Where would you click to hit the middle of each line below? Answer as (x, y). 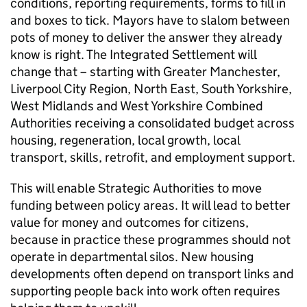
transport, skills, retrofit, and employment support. (153, 157)
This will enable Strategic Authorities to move (136, 188)
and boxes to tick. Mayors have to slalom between (150, 20)
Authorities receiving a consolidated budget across (152, 123)
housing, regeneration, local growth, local (125, 140)
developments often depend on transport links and (152, 274)
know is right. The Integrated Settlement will (133, 54)
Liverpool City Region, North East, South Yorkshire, (151, 89)
